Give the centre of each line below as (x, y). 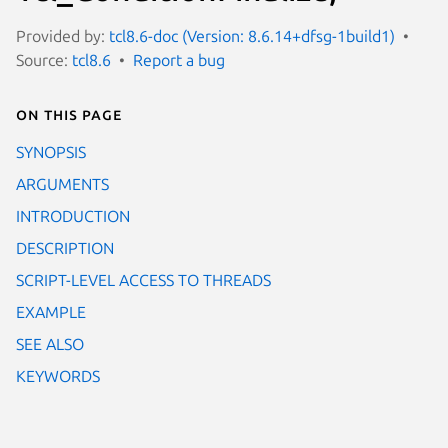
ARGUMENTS (62, 183)
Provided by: (62, 35)
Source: (44, 59)
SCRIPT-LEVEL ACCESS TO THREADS (143, 279)
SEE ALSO (50, 343)
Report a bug (179, 59)
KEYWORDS (58, 375)
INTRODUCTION (73, 215)
